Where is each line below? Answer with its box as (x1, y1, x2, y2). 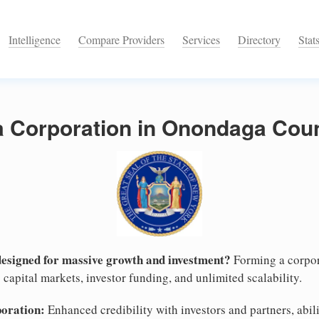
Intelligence (9, 32, 61, 48)
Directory (238, 32, 281, 48)
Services (182, 32, 220, 48)
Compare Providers (78, 32, 164, 48)
